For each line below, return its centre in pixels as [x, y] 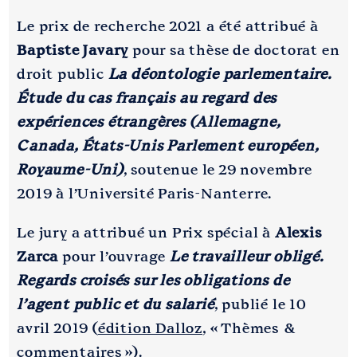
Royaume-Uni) [70, 169]
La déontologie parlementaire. [220, 74]
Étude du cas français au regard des [147, 98]
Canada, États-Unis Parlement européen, [168, 145]
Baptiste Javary [73, 50]
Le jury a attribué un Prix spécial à [146, 232]
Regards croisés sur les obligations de [153, 280]
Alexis [298, 232]
